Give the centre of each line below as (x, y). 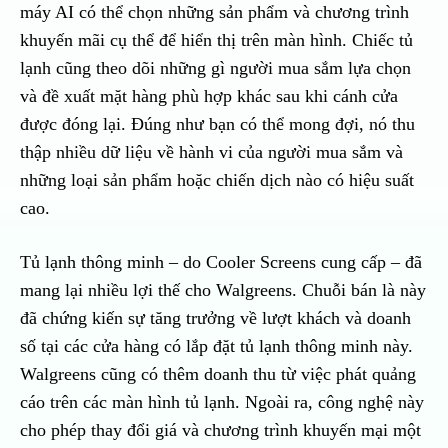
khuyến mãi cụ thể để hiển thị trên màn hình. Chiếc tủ (216, 40)
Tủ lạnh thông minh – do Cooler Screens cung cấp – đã (221, 262)
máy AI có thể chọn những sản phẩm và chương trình (214, 12)
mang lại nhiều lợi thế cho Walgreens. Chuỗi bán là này (223, 290)
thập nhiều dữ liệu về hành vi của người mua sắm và (211, 152)
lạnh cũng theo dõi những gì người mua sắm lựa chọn (215, 68)
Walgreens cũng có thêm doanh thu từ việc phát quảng (218, 374)
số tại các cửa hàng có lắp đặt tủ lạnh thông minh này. (216, 346)
